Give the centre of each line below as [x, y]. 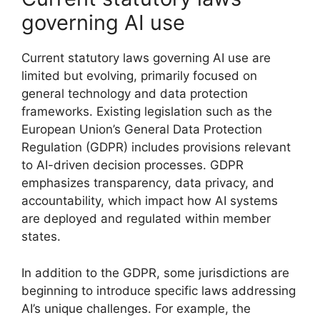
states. [41, 236]
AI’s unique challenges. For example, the [136, 308]
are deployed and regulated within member [146, 219]
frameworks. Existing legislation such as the [147, 111]
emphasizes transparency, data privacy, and [148, 183]
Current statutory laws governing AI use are [146, 58]
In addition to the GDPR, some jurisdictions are [155, 272]
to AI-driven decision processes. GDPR [132, 165]
